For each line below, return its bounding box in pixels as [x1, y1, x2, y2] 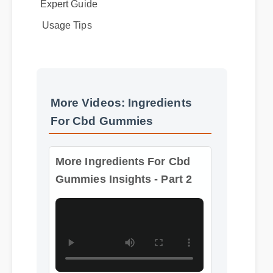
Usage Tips [42, 27, 93, 38]
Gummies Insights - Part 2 [54, 154, 188, 167]
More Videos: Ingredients [51, 101, 193, 114]
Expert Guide [40, 6, 99, 17]
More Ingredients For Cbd [54, 137, 186, 150]
